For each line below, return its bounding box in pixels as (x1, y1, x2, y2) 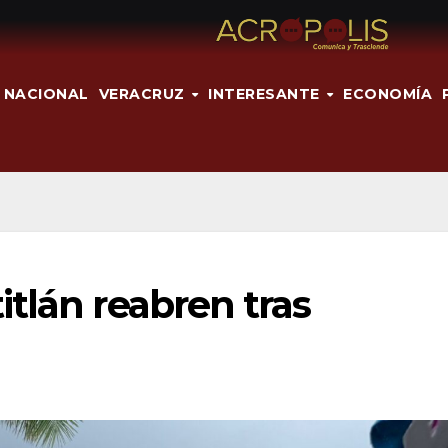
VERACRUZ (98, 84, 189, 103)
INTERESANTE (208, 84, 325, 103)
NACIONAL (3, 84, 89, 103)
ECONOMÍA (343, 84, 433, 103)
